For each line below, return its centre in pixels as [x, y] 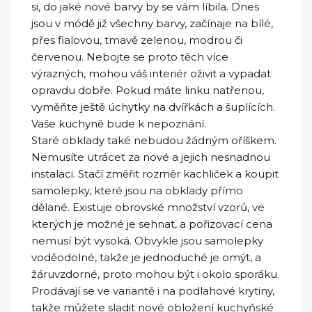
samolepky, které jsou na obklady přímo [137, 190]
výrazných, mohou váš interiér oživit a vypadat [151, 73]
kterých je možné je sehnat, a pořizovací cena [152, 224]
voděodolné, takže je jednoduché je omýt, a [146, 257]
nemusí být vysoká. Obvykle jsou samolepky [147, 240]
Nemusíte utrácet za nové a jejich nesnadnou [151, 157]
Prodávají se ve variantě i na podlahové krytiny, [153, 290]
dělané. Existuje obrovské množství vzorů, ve [148, 207]
